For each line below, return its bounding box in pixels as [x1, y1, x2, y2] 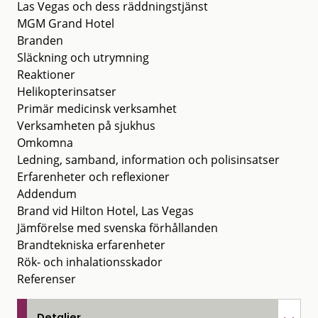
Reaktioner [17, 66, 75, 82]
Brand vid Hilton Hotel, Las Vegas [17, 202, 194, 219]
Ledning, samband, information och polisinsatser [17, 151, 280, 168]
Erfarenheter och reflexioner [17, 168, 170, 185]
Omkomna [17, 134, 73, 150]
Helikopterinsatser [17, 83, 116, 99]
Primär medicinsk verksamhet [17, 100, 177, 116]
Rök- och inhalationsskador [17, 253, 163, 270]
